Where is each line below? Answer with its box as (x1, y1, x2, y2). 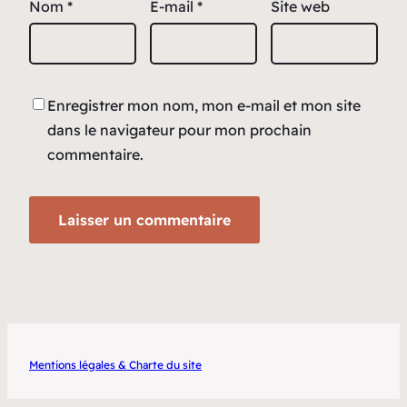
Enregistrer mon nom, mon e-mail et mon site (47, 95, 361, 114)
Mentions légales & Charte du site (29, 358, 202, 372)
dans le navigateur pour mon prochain (47, 120, 312, 139)
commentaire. (47, 144, 144, 164)
